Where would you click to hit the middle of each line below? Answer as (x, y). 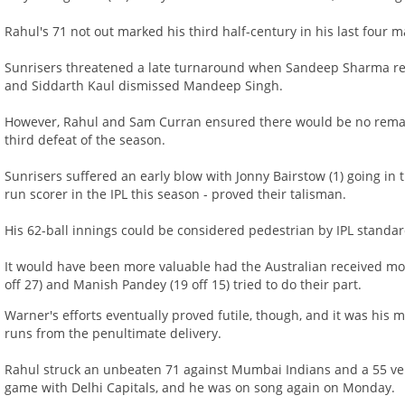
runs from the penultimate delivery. (113, 334)
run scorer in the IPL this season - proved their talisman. (176, 194)
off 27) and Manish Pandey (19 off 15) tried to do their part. (184, 285)
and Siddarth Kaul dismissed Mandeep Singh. (144, 86)
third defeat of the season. (85, 140)
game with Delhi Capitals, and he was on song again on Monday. (200, 388)
